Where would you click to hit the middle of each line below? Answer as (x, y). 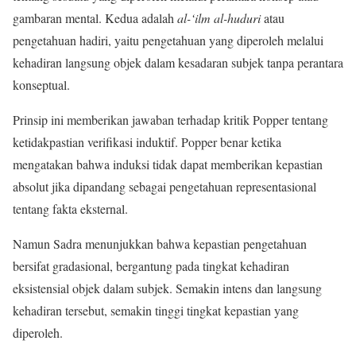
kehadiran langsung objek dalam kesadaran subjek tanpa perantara (178, 62)
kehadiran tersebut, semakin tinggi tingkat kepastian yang (156, 310)
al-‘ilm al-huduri (221, 17)
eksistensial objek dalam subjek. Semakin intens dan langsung (167, 288)
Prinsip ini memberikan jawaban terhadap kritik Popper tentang (170, 119)
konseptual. (43, 84)
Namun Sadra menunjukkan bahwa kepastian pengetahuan (160, 243)
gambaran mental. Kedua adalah (95, 17)
